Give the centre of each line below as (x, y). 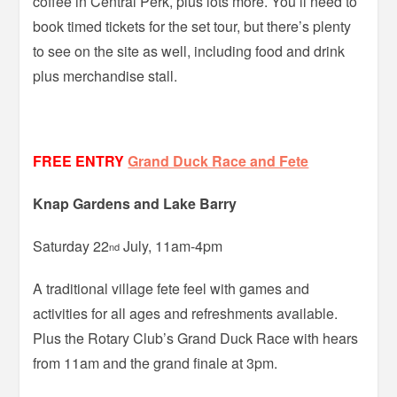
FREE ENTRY (79, 160)
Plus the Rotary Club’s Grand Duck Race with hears (196, 338)
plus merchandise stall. (105, 75)
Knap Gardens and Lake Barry (135, 203)
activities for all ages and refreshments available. (186, 313)
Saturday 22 (71, 245)
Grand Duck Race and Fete (218, 160)
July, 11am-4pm (171, 245)
